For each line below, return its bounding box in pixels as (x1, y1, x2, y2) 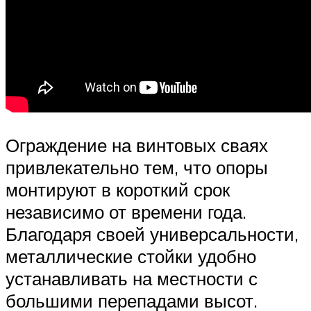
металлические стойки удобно (6, 245, 256, 268)
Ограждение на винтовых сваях (6, 134, 268, 157)
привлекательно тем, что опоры (6, 156, 268, 179)
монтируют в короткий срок (6, 178, 230, 201)
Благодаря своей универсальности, (6, 223, 299, 246)
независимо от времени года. (6, 201, 246, 224)
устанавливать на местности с (6, 267, 258, 290)
